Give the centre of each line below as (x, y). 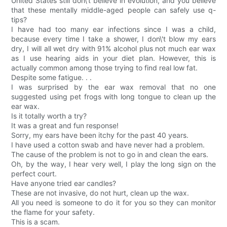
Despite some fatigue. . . (52, 78)
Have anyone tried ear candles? (64, 183)
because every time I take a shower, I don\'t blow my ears (113, 39)
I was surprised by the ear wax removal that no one (113, 87)
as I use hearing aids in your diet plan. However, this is (113, 58)
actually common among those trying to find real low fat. (105, 68)
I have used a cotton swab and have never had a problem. (108, 145)
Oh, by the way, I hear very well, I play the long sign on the (113, 164)
